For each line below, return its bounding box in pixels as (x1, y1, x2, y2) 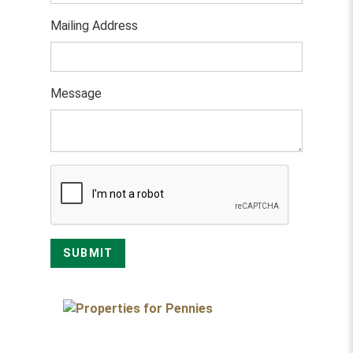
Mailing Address (50, 18, 138, 33)
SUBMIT (63, 247, 113, 260)
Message (50, 86, 102, 101)
